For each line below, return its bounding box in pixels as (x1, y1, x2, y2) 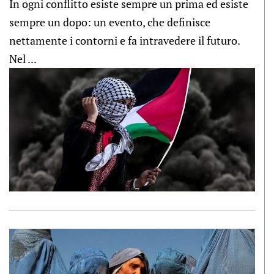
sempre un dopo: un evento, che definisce (9, 15, 210, 29)
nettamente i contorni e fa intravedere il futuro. (9, 33, 240, 48)
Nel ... (9, 51, 37, 66)
